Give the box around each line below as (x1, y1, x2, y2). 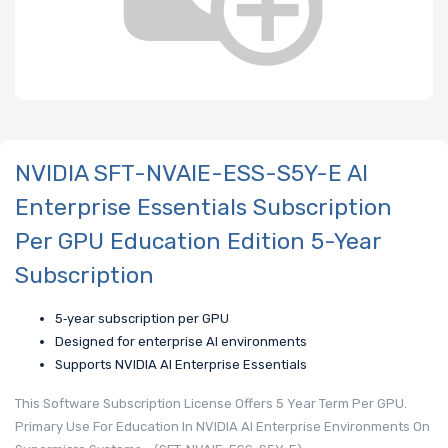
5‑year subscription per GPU (55, 311, 229, 327)
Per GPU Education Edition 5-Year (15, 226, 381, 255)
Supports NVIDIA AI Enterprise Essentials (55, 357, 307, 373)
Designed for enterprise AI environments (55, 334, 307, 350)
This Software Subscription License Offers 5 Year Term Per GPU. (15, 396, 407, 412)
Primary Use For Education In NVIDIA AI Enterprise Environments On (15, 419, 430, 435)
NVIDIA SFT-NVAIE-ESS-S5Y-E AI (15, 158, 368, 187)
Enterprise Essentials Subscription (15, 192, 392, 221)
